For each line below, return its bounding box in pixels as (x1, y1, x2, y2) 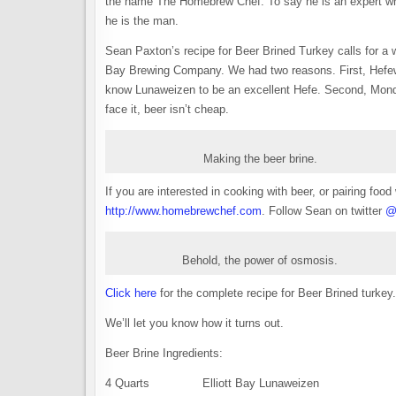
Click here (105, 286, 156, 300)
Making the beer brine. (202, 152, 317, 165)
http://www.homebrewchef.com (105, 204, 262, 217)
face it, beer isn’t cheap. (105, 103, 229, 116)
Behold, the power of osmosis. (182, 254, 338, 267)
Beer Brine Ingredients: (105, 346, 223, 360)
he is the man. (105, 14, 179, 27)
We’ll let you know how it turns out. (105, 316, 284, 330)
